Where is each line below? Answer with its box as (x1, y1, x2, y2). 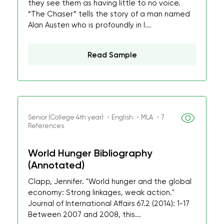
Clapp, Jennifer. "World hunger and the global (28, 177, 191, 186)
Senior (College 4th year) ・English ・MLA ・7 (28, 113, 164, 121)
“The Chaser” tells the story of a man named (28, 9, 190, 18)
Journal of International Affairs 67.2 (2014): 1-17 (28, 199, 189, 208)
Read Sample (87, 50, 137, 59)
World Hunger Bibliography (28, 147, 152, 159)
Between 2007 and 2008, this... (28, 210, 141, 219)
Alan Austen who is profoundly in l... (28, 20, 151, 29)
